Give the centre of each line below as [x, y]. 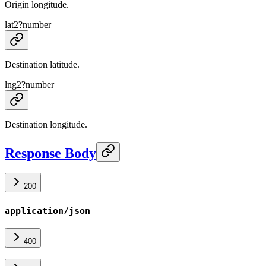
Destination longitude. [46, 124]
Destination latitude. [42, 64]
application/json [47, 211]
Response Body [50, 153]
